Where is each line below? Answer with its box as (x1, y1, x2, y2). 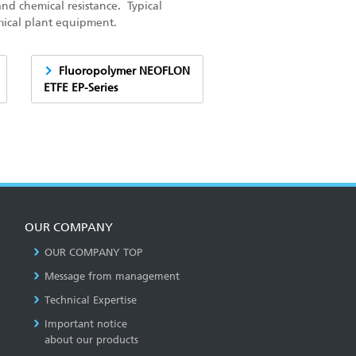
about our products (44, 334, 138, 346)
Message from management (44, 270, 180, 282)
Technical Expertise (44, 294, 137, 306)
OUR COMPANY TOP (44, 246, 142, 258)
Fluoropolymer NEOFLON (58, 64, 190, 77)
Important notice (44, 318, 127, 330)
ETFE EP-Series (43, 81, 118, 94)
